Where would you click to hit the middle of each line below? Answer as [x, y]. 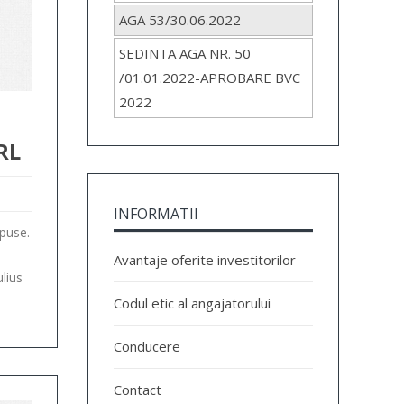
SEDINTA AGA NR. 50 [185, 54]
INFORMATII [156, 213]
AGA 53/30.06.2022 [180, 20]
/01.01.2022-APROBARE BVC [210, 78]
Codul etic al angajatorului [193, 303]
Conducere [147, 346]
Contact [138, 389]
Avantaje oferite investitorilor [205, 259]
